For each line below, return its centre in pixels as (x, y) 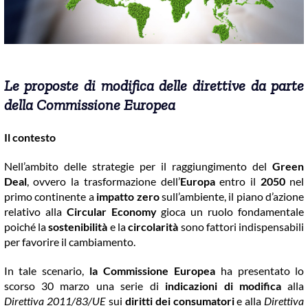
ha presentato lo (260, 271)
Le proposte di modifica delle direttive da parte (154, 86)
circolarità (153, 227)
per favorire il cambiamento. (69, 242)
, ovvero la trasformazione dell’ (103, 181)
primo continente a (50, 197)
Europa (197, 181)
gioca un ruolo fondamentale (230, 212)
